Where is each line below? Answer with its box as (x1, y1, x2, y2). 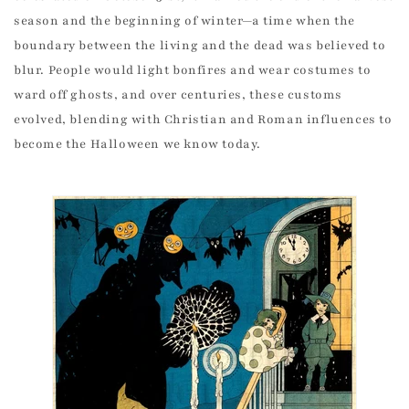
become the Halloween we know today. (14, 136, 262, 153)
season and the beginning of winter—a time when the (14, 13, 356, 30)
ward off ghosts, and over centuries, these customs (14, 87, 343, 104)
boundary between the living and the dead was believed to (14, 37, 386, 55)
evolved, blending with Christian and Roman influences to (14, 111, 393, 129)
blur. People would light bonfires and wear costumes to (14, 62, 372, 79)
